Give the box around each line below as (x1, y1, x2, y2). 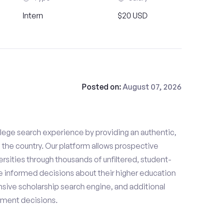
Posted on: (81, 82, 123, 92)
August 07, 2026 (122, 82, 182, 92)
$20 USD (118, 11, 148, 20)
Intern (23, 11, 44, 20)
